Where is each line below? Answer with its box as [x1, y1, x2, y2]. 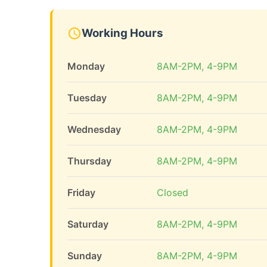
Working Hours [82, 26, 163, 40]
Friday [67, 187, 95, 198]
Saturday [67, 218, 108, 230]
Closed [157, 187, 188, 198]
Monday [67, 60, 105, 72]
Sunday [67, 250, 102, 262]
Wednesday [67, 123, 121, 135]
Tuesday [67, 92, 107, 104]
